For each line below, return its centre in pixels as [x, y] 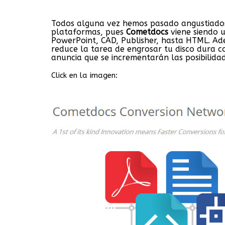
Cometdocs [147, 32]
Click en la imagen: [84, 75]
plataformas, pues [89, 32]
